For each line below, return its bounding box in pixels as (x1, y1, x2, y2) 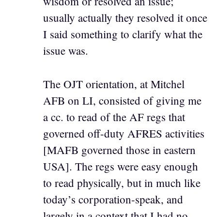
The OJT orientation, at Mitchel (43, 76, 185, 91)
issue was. (43, 43, 88, 58)
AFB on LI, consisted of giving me (43, 93, 201, 108)
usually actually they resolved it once (43, 10, 207, 25)
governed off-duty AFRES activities (43, 125, 204, 140)
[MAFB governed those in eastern (43, 142, 196, 157)
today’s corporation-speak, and (43, 191, 183, 206)
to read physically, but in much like (43, 175, 201, 190)
